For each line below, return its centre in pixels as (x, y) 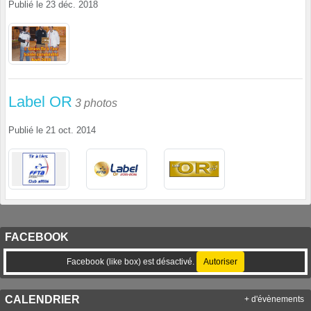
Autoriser (220, 262)
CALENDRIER (42, 300)
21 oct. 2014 (71, 130)
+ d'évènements (274, 300)
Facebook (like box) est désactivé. (132, 262)
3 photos (96, 103)
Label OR (40, 101)
